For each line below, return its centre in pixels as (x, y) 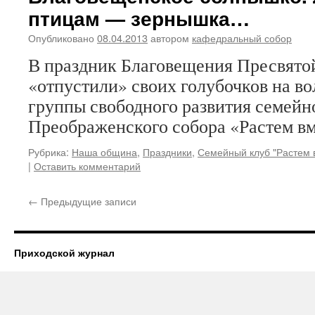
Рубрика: (49, 152)
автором (170, 38)
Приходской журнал (64, 252)
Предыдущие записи (87, 201)
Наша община (104, 152)
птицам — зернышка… (139, 18)
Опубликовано (61, 38)
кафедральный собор (242, 38)
